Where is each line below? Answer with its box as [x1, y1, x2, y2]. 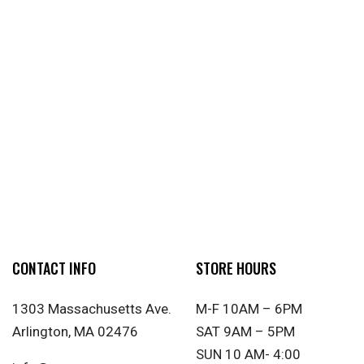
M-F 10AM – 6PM [196, 301, 302, 318]
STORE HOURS [196, 258, 276, 279]
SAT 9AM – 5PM [196, 323, 295, 340]
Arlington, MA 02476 [12, 323, 138, 340]
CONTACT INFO [12, 258, 96, 279]
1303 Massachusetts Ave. [12, 301, 171, 318]
